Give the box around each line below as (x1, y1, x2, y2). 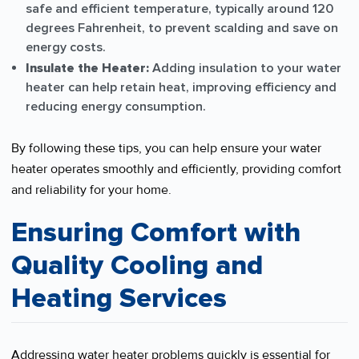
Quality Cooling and (11, 248, 263, 282)
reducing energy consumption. (26, 98, 207, 115)
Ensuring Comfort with (11, 215, 301, 249)
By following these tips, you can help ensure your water (11, 140, 321, 157)
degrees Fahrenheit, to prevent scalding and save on (26, 19, 339, 36)
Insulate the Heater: (26, 59, 150, 76)
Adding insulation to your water (149, 59, 342, 76)
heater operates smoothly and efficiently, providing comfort (11, 161, 341, 178)
